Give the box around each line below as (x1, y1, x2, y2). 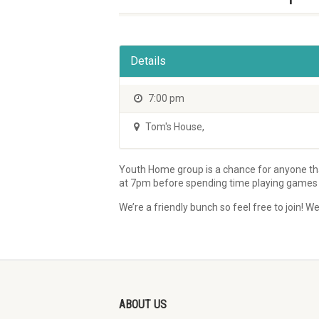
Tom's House (143, 121, 202, 133)
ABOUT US (119, 298, 167, 312)
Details (130, 54, 166, 68)
